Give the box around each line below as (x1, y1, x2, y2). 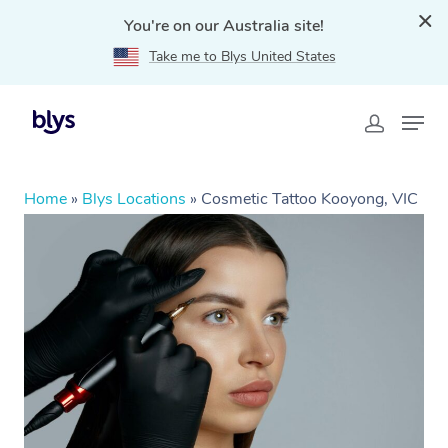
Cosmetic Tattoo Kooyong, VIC (201, 188, 418, 210)
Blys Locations (82, 188, 186, 210)
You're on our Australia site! (124, 15, 324, 37)
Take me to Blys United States (148, 47, 336, 66)
